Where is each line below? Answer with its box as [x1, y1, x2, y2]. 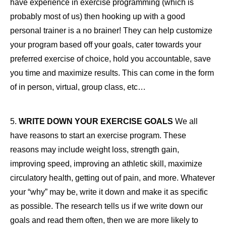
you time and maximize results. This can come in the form [10, 68, 214, 77]
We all [173, 117, 198, 126]
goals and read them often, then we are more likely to [10, 215, 198, 224]
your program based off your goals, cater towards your [10, 40, 201, 49]
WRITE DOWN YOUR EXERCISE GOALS [19, 117, 173, 126]
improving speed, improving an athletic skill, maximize [10, 159, 202, 168]
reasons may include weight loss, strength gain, [10, 145, 179, 154]
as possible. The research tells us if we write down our [10, 201, 203, 210]
